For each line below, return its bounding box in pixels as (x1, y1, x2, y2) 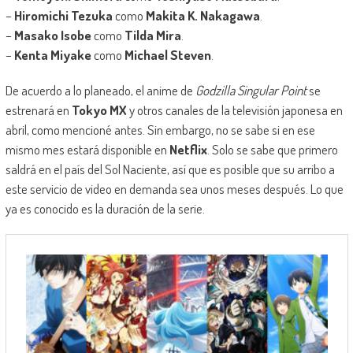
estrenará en (5, 102, 72, 119)
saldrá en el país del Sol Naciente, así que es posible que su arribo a (5, 161, 335, 178)
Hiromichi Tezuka (13, 7, 113, 24)
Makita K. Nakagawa (145, 7, 260, 24)
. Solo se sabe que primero (206, 141, 338, 158)
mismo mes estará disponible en (5, 141, 169, 158)
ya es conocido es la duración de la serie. (5, 200, 205, 217)
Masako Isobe (13, 27, 91, 44)
